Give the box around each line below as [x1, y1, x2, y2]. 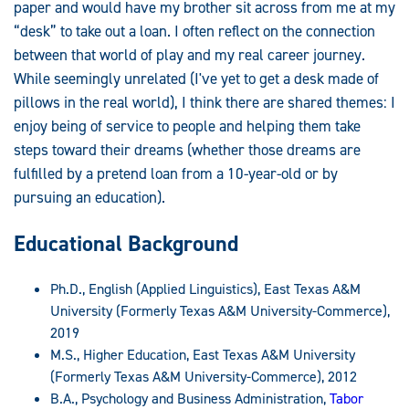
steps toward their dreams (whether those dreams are [14, 140, 361, 161]
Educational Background [14, 228, 238, 258]
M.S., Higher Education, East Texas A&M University [50, 344, 355, 364]
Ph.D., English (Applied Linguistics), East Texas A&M [50, 278, 361, 299]
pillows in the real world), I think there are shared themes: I [14, 92, 395, 113]
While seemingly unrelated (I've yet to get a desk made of [14, 68, 379, 89]
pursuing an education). [14, 187, 165, 208]
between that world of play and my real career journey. [14, 45, 365, 66]
